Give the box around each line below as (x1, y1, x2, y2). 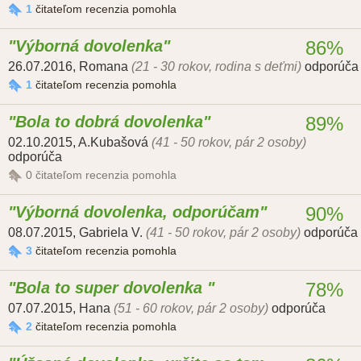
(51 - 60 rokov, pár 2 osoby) (114, 301, 268, 316)
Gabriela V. (79, 226, 143, 240)
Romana (79, 60, 128, 74)
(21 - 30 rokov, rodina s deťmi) (131, 60, 301, 74)
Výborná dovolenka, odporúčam (15, 203, 259, 222)
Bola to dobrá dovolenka (15, 113, 203, 131)
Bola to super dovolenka (15, 279, 207, 297)
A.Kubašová (78, 135, 148, 150)
